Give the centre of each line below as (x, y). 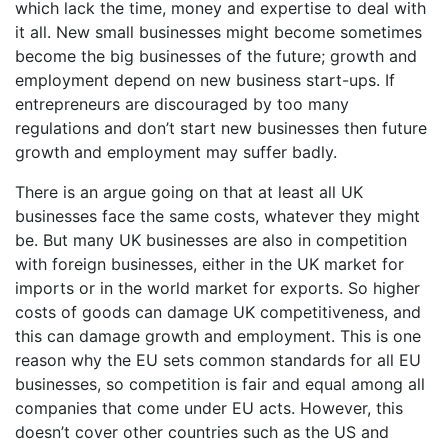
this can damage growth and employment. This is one (218, 336)
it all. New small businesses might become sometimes (218, 32)
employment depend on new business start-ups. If (205, 80)
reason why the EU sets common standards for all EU (218, 360)
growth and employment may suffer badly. (176, 152)
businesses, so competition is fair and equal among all (220, 384)
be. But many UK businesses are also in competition (211, 240)
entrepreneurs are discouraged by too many (182, 104)
